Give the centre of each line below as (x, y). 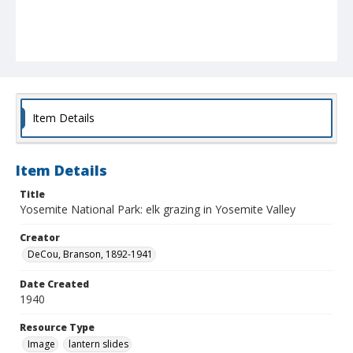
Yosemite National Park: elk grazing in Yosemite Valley (158, 210)
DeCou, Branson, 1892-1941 (90, 255)
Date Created (54, 284)
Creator (40, 238)
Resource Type (57, 328)
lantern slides (98, 344)
